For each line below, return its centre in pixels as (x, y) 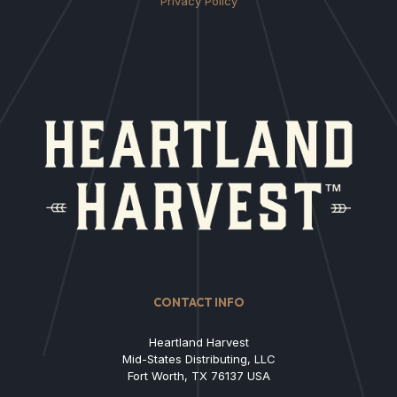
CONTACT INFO (198, 302)
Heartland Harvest (198, 342)
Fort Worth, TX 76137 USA (198, 375)
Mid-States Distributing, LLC (198, 358)
